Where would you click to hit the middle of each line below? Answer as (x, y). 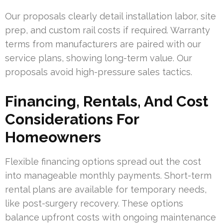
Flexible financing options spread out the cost (103, 161)
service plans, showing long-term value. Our (99, 58)
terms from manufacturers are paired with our (103, 44)
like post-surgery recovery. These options (94, 203)
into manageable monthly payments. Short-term (108, 175)
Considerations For (72, 119)
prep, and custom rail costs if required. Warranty (108, 30)
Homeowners (53, 137)
